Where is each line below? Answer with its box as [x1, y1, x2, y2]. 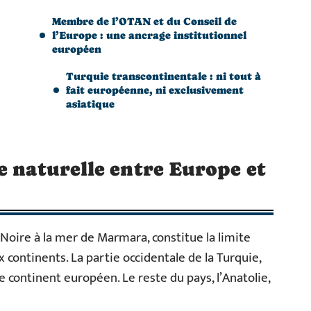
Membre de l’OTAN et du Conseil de [52, 15, 237, 27]
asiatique [66, 98, 115, 110]
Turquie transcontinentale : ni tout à [66, 70, 261, 82]
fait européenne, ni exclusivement [66, 84, 244, 96]
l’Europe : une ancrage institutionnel [52, 29, 246, 41]
